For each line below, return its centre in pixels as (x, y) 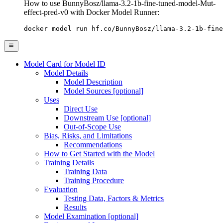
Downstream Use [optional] (107, 117)
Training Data (85, 171)
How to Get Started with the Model (99, 153)
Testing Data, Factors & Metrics (114, 198)
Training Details (69, 162)
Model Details (66, 73)
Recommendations (93, 144)
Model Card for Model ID (65, 64)
